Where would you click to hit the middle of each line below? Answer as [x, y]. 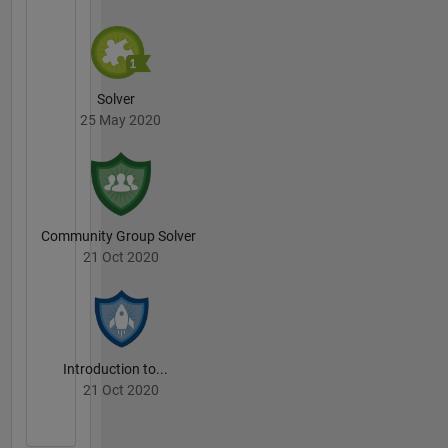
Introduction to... [115, 368]
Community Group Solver [118, 236]
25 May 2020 [120, 120]
